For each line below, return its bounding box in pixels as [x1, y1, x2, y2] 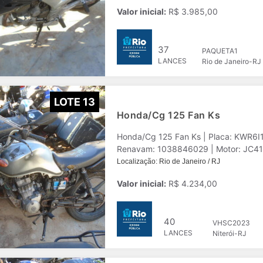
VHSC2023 [213, 218, 250, 227]
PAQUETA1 [201, 46, 238, 55]
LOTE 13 [54, 95, 95, 108]
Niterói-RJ [213, 229, 247, 238]
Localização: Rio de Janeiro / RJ [117, 157, 220, 166]
